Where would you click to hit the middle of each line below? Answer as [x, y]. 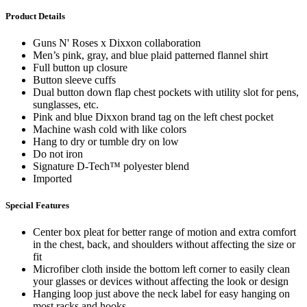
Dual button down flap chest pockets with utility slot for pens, [166, 93]
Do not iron [58, 154]
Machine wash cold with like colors [110, 130]
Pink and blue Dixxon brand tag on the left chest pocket [153, 117]
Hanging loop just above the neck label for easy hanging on [161, 294]
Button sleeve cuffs [74, 80]
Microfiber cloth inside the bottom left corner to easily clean [161, 269]
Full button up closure [80, 68]
